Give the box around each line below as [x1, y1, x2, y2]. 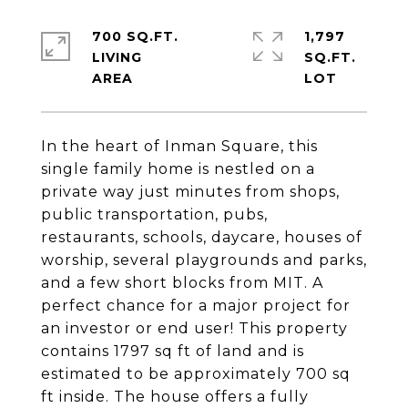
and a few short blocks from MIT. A [41, 274, 323, 291]
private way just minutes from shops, [41, 183, 340, 200]
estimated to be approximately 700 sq [41, 365, 351, 382]
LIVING [92, 49, 142, 66]
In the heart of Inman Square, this [41, 138, 318, 155]
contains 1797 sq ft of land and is [41, 342, 304, 360]
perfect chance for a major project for [41, 297, 351, 314]
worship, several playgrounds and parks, [41, 251, 367, 269]
